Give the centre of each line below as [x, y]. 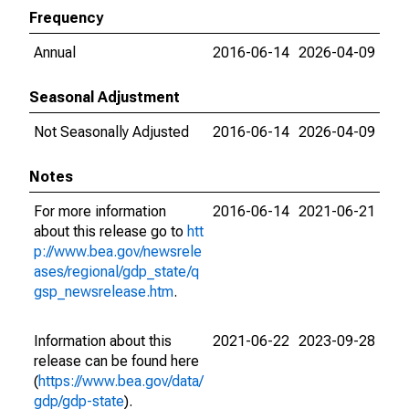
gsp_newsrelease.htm [104, 292]
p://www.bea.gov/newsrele [118, 252]
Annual [55, 52]
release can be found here [116, 361]
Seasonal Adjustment [105, 97]
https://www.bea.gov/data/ [121, 381]
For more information [100, 211]
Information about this [103, 341]
